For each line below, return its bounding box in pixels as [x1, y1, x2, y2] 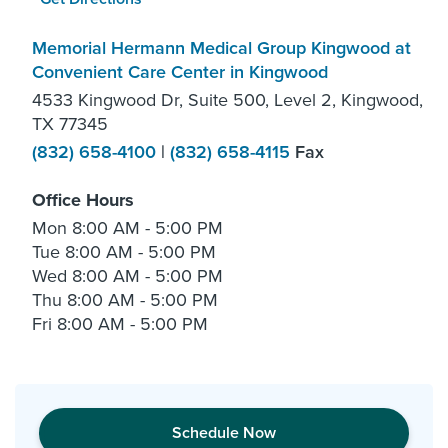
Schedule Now [172, 422, 276, 443]
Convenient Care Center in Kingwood [32, 60, 328, 83]
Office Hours [32, 188, 134, 211]
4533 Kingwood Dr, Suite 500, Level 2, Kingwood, [32, 88, 423, 111]
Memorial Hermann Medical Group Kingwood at [32, 36, 411, 59]
